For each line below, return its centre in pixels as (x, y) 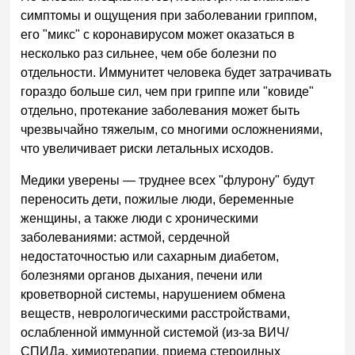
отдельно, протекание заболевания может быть (160, 111)
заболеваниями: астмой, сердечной (126, 237)
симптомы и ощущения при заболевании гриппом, (169, 16)
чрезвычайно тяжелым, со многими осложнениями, (172, 130)
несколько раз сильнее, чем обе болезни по (149, 54)
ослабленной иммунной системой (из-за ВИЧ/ (155, 332)
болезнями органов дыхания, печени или (142, 275)
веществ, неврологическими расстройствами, (156, 313)
